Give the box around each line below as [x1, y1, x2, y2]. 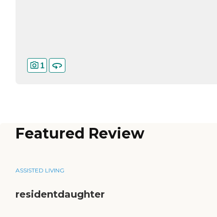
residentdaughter [15, 188, 105, 201]
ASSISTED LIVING [15, 167, 64, 174]
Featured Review [15, 124, 144, 143]
